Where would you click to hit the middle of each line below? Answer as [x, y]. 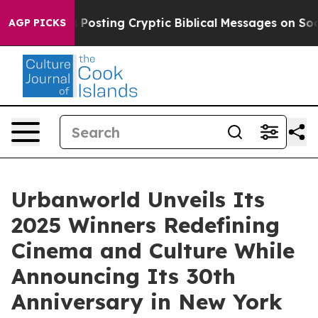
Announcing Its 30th [124, 276]
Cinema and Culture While [153, 251]
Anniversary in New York [147, 302]
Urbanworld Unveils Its [138, 199]
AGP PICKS [37, 23]
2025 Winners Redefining [146, 225]
